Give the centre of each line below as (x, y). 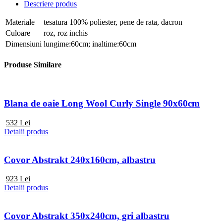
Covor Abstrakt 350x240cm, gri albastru (87, 216)
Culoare (18, 33)
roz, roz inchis (66, 33)
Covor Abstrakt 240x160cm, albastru (80, 160)
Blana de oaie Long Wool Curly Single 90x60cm (102, 104)
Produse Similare (33, 65)
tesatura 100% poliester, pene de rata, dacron (113, 22)
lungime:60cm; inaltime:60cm (90, 44)
